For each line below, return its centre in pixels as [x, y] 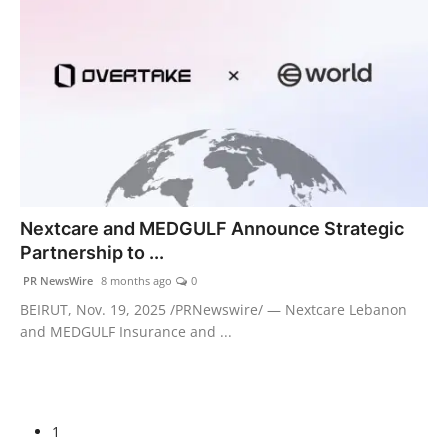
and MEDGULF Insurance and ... [126, 332]
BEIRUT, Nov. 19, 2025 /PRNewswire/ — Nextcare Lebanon [213, 310]
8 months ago [135, 281]
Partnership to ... [92, 253]
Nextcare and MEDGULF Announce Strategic [212, 229]
